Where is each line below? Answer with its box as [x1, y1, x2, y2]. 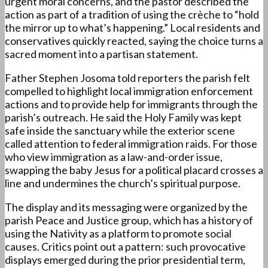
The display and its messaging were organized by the [5, 200, 248, 214]
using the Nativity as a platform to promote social [5, 227, 232, 240]
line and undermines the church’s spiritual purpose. [5, 176, 240, 190]
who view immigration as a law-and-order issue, [5, 150, 223, 164]
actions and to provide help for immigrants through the [5, 98, 258, 111]
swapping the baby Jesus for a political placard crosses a [5, 163, 263, 177]
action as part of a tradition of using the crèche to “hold [5, 8, 259, 22]
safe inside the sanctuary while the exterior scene [5, 124, 235, 138]
